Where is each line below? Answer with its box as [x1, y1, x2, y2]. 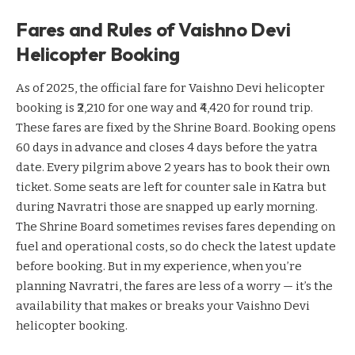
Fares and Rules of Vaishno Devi [16, 17, 291, 41]
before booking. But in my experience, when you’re [16, 259, 302, 274]
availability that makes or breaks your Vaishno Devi [16, 299, 310, 314]
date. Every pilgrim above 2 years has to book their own [16, 160, 330, 175]
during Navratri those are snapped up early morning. [16, 200, 318, 215]
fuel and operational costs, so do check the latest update [16, 239, 336, 254]
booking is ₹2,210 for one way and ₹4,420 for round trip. [16, 101, 313, 116]
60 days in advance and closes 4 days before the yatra [16, 140, 318, 155]
